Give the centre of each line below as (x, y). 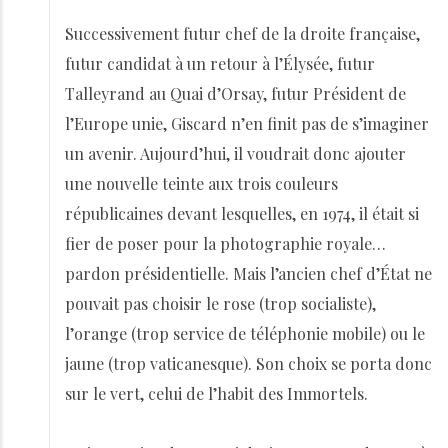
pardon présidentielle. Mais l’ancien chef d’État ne (248, 273)
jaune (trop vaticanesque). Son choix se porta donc (248, 363)
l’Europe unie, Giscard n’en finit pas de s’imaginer (247, 123)
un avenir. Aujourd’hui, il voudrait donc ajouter (235, 153)
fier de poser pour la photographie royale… (225, 243)
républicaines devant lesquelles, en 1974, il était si (242, 213)
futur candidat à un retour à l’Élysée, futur (220, 63)
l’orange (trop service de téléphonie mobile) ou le (245, 333)
